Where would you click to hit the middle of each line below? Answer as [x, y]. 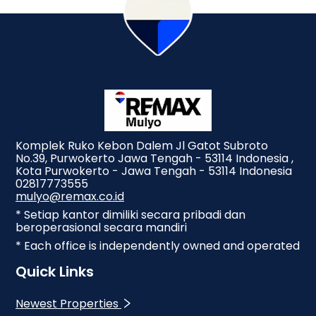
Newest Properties [67, 304]
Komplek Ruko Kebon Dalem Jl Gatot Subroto [142, 146]
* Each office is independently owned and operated [158, 246]
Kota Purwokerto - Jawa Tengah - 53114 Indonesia [154, 171]
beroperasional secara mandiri [101, 227]
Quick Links [55, 272]
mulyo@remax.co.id [70, 196]
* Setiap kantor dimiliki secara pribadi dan [130, 215]
